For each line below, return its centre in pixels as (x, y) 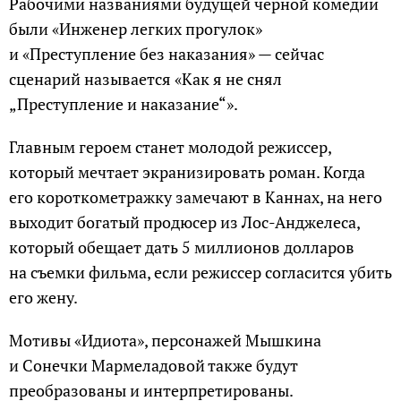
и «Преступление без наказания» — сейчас (166, 54)
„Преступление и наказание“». (124, 104)
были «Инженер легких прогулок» (136, 29)
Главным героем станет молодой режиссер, (170, 147)
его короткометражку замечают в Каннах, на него (196, 197)
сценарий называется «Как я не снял (145, 79)
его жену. (43, 298)
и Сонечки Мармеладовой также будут (154, 366)
